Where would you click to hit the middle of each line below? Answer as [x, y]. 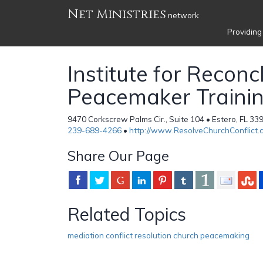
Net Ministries [117, 14]
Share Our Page [118, 155]
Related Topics [127, 214]
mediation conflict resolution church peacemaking [159, 235]
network [183, 15]
